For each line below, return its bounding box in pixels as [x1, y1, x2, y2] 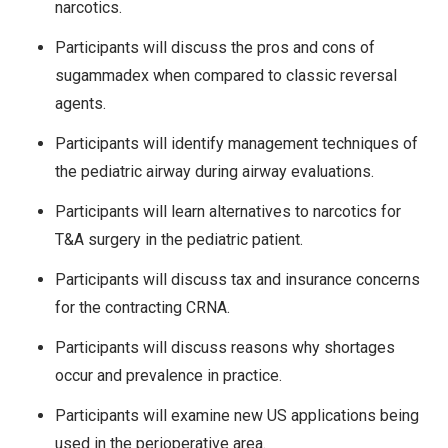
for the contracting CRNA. [55, 298, 230, 318]
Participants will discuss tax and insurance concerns [55, 270, 420, 290]
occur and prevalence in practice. [55, 366, 282, 386]
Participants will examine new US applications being [55, 406, 419, 426]
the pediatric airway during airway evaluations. [55, 162, 374, 182]
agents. [55, 94, 106, 114]
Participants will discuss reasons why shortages [55, 338, 395, 358]
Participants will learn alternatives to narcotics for [55, 202, 401, 222]
